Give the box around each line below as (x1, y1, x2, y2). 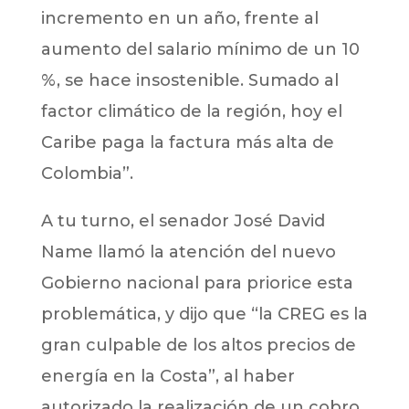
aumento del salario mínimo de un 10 (40, 39, 360, 60)
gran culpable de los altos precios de (40, 335, 356, 356)
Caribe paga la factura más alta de (40, 132, 334, 153)
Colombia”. (40, 163, 133, 184)
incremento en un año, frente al (40, 8, 319, 29)
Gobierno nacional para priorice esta (40, 273, 353, 294)
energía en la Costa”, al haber (40, 366, 295, 387)
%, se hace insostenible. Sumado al (40, 70, 339, 91)
